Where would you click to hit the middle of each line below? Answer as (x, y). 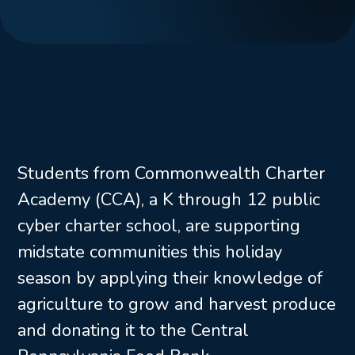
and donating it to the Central (133, 330)
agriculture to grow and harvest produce (177, 304)
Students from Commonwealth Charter (171, 174)
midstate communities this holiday (150, 252)
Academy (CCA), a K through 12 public (169, 200)
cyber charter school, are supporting (159, 226)
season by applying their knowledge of (170, 278)
